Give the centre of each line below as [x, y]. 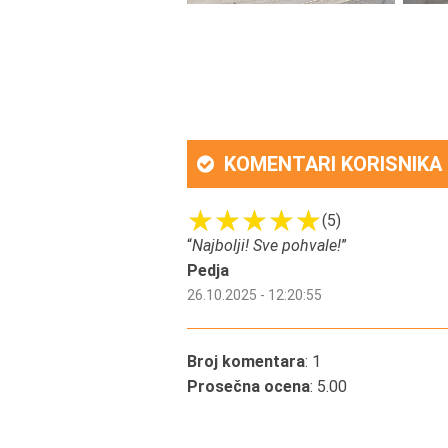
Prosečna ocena [248, 386]
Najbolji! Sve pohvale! [266, 245]
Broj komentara [246, 361]
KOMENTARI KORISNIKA [330, 164]
